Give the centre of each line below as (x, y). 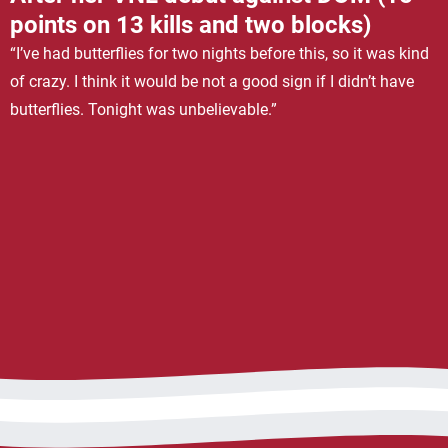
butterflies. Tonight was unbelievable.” (143, 109)
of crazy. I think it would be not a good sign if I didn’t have (212, 81)
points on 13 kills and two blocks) (190, 24)
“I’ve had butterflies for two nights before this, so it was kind (219, 53)
